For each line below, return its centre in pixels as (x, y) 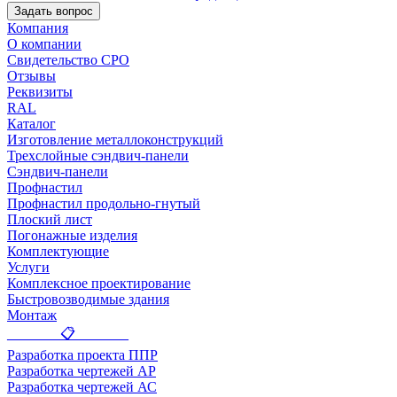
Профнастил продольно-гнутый (104, 204)
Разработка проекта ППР (82, 355)
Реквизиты (40, 92)
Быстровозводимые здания (88, 300)
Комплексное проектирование (99, 284)
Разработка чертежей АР (82, 371)
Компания (38, 28)
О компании (44, 44)
